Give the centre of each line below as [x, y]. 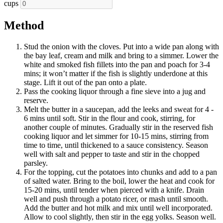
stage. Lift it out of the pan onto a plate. [85, 82]
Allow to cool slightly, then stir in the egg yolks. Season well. [120, 217]
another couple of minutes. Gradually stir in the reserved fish [118, 127]
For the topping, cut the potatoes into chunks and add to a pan [120, 172]
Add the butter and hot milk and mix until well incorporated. [118, 208]
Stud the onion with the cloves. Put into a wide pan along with [121, 46]
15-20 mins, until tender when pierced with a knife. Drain [114, 190]
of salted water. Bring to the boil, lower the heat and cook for [119, 181]
